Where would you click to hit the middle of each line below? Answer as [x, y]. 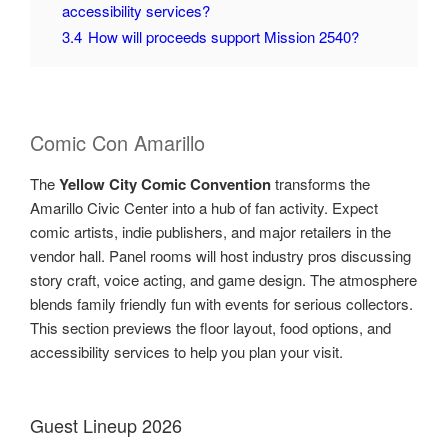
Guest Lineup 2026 [106, 425]
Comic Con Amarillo [117, 142]
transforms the [320, 183]
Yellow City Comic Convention [165, 183]
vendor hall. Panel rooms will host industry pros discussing [220, 255]
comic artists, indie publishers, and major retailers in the [210, 231]
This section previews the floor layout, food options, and [210, 327]
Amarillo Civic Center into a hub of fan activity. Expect [204, 207]
